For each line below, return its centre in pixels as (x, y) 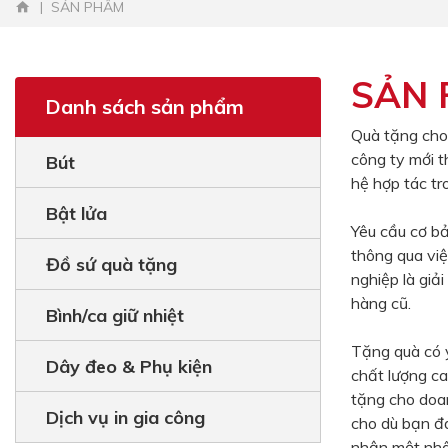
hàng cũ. (381, 303)
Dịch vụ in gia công (125, 417)
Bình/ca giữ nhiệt (115, 315)
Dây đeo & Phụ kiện (129, 366)
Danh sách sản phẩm (144, 106)
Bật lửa (76, 213)
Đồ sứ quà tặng (111, 264)
